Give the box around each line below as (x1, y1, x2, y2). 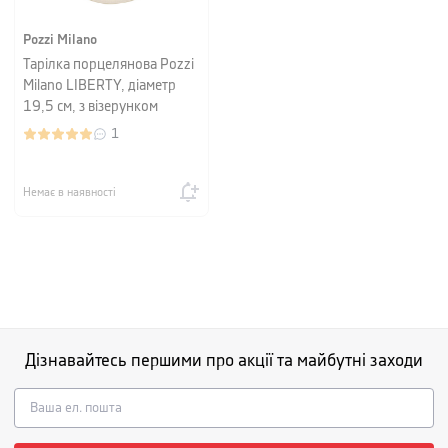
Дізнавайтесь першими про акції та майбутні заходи (25, 352, 423, 369)
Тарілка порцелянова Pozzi (23, 58, 194, 72)
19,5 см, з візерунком (23, 100, 158, 114)
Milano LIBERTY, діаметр (23, 79, 176, 93)
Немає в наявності (23, 186, 116, 198)
